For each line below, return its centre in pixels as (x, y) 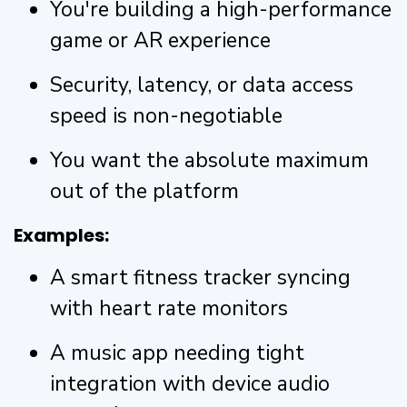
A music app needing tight (177, 352)
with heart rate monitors (169, 308)
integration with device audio (190, 383)
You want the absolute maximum (209, 160)
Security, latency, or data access (202, 84)
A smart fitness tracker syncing (200, 277)
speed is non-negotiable (166, 115)
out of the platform (144, 191)
